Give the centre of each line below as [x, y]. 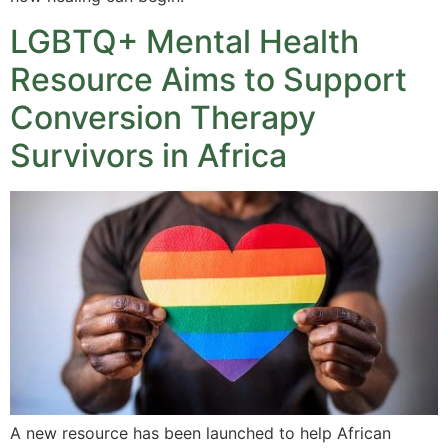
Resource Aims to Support [208, 79]
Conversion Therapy [163, 117]
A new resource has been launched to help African [200, 433]
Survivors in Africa [148, 155]
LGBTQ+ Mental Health [184, 41]
